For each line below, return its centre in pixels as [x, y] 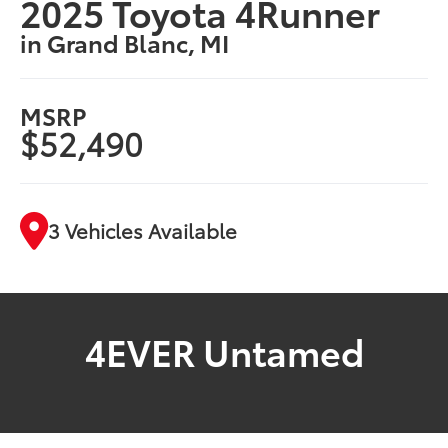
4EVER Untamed [224, 350]
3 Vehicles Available [143, 230]
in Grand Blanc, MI [125, 41]
